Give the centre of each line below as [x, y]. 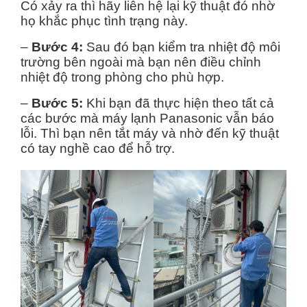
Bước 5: [56, 103]
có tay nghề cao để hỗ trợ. [98, 149]
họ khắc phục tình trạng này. [104, 21]
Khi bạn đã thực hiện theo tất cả [179, 103]
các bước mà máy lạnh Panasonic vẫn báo [147, 119]
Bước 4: [56, 47]
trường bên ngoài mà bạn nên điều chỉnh [141, 62]
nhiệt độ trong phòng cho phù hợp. [122, 77]
